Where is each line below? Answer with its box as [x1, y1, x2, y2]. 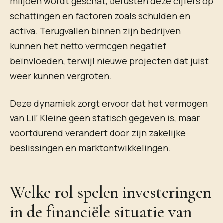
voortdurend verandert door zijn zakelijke [10, 127, 186, 139]
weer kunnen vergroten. [10, 70, 111, 82]
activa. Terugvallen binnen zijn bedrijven [10, 25, 181, 37]
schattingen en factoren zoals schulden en [10, 10, 190, 22]
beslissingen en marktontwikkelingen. [10, 142, 171, 154]
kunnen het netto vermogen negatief [10, 40, 166, 52]
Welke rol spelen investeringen [10, 182, 211, 203]
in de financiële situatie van [10, 201, 192, 222]
